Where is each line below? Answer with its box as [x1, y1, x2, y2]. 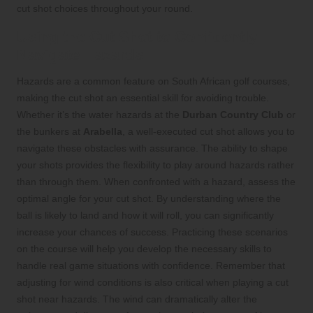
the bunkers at [17, 125, 83, 137]
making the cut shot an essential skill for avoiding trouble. [17, 92, 269, 103]
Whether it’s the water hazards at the [17, 108, 182, 120]
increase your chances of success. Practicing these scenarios [17, 226, 288, 238]
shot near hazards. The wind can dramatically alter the [17, 293, 257, 305]
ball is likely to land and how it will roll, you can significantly [17, 209, 274, 221]
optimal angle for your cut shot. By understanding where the [17, 192, 281, 204]
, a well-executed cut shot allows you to [122, 125, 295, 137]
